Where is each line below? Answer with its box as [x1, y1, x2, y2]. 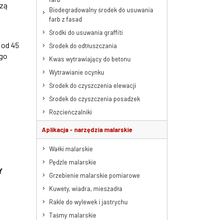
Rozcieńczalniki [49, 108, 92, 116]
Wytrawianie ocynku [49, 68, 104, 76]
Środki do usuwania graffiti [49, 28, 123, 36]
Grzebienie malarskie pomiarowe [49, 171, 140, 179]
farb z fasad [49, 15, 82, 23]
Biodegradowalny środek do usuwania [49, 5, 153, 14]
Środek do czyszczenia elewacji [49, 81, 136, 89]
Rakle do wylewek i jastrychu [49, 197, 128, 206]
